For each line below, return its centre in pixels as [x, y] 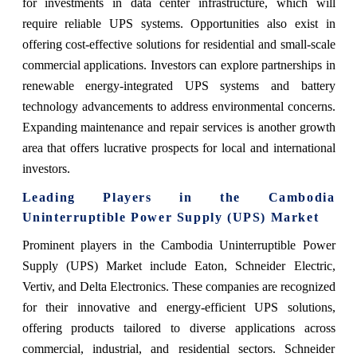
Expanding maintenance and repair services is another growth [178, 127]
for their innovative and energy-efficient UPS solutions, [178, 307]
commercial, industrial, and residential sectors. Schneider [178, 348]
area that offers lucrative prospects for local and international [178, 147]
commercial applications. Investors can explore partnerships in [178, 65]
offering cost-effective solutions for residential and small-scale [178, 44]
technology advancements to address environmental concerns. [178, 106]
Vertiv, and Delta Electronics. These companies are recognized [178, 286]
